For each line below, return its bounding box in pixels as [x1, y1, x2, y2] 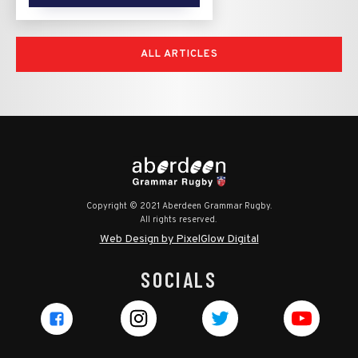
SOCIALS [141, 267, 217, 292]
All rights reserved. [139, 214, 219, 226]
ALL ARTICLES [140, 47, 218, 61]
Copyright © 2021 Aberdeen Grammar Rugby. [86, 201, 272, 213]
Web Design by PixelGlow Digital [99, 232, 259, 246]
